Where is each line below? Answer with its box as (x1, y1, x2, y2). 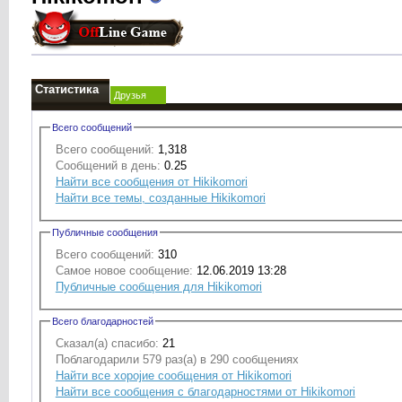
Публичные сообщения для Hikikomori (55, 279, 262, 293)
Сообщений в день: (55, 158, 161, 172)
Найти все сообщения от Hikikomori (55, 174, 248, 188)
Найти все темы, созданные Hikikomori (55, 190, 266, 205)
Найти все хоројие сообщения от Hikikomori (55, 368, 292, 382)
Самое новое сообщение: (55, 263, 193, 277)
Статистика (34, 83, 99, 96)
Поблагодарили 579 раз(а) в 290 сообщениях (55, 352, 299, 366)
